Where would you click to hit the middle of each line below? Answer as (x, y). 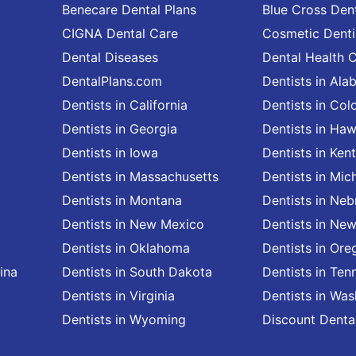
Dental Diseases (110, 57)
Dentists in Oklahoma (126, 248)
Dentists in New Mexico (133, 224)
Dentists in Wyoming (124, 319)
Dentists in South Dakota (137, 272)
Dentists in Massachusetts (140, 176)
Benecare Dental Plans (129, 10)
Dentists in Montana (122, 200)
